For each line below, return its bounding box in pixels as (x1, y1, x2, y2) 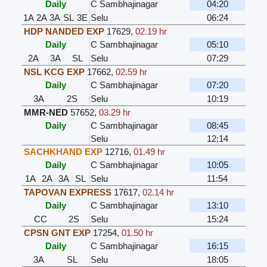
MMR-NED (24, 107, 69, 118)
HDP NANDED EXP (24, 26, 105, 37)
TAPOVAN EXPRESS (24, 187, 112, 198)
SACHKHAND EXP (24, 147, 103, 157)
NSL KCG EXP (24, 67, 85, 77)
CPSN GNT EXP (24, 228, 91, 238)
